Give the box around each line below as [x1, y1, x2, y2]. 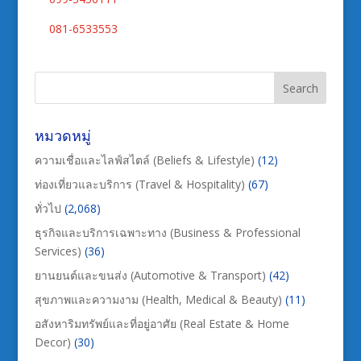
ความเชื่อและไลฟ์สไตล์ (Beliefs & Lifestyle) [34, 151, 255, 168]
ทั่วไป [34, 200, 61, 216]
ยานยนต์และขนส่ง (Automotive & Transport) [34, 267, 266, 283]
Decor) [34, 334, 71, 350]
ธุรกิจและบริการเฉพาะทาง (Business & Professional [34, 224, 301, 240]
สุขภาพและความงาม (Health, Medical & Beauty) [34, 291, 282, 307]
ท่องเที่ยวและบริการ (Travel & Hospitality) [34, 176, 245, 192]
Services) [34, 243, 81, 259]
